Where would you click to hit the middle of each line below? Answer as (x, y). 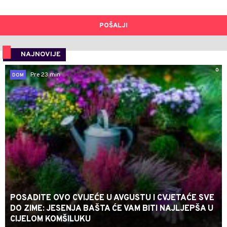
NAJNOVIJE (41, 55)
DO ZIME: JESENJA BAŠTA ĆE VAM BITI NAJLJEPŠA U (112, 209)
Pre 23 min (45, 75)
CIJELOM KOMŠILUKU (50, 220)
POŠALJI (113, 26)
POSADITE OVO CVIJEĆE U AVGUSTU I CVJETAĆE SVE (112, 198)
